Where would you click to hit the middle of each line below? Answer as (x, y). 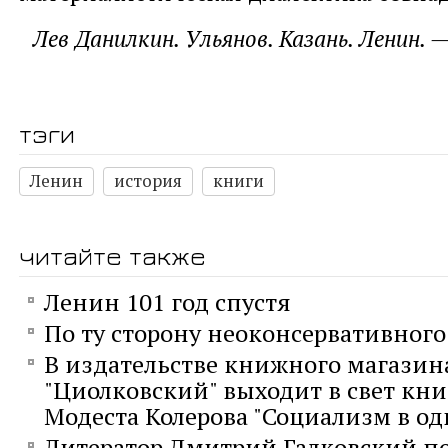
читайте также (112, 255)
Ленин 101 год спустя (167, 301)
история (148, 180)
